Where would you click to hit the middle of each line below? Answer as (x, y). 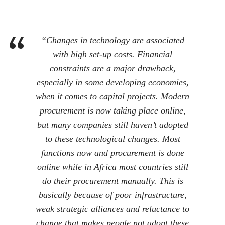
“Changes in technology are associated (113, 40)
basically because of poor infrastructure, (113, 195)
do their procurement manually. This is (113, 181)
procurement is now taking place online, (113, 111)
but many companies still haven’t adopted (113, 125)
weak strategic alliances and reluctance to (113, 209)
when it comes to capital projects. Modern (113, 97)
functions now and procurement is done (113, 153)
